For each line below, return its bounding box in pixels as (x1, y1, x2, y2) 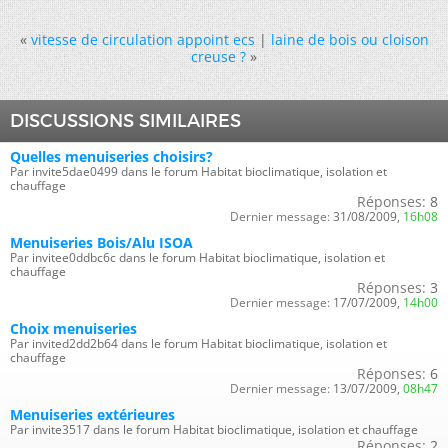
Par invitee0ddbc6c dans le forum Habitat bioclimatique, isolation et (10, 249, 385, 266)
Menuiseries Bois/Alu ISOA (10, 233, 193, 252)
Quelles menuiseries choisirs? (10, 147, 213, 166)
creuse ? (191, 47, 246, 66)
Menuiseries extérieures (10, 405, 175, 424)
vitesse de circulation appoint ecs (30, 30, 255, 49)
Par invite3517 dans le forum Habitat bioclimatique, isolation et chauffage (10, 421, 418, 438)
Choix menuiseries (10, 319, 137, 338)
